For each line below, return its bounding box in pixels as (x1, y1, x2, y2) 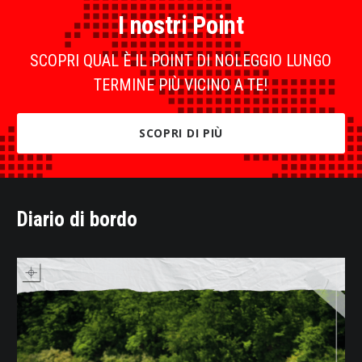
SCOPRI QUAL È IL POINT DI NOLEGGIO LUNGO (30, 50, 332, 70)
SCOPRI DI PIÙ (138, 124, 224, 141)
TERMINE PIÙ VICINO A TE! (94, 74, 268, 95)
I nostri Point (118, 10, 244, 40)
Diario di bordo (16, 206, 137, 231)
